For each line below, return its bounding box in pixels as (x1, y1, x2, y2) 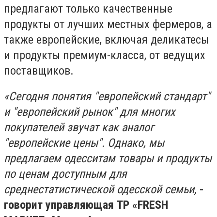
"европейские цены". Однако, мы (4, 136, 164, 150)
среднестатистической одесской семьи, (4, 183, 200, 197)
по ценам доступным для (4, 167, 127, 181)
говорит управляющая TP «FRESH (4, 198, 168, 212)
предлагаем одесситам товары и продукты (4, 152, 212, 166)
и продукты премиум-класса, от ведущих (4, 48, 205, 62)
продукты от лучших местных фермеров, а (4, 17, 212, 31)
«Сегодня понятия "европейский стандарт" (4, 90, 210, 104)
